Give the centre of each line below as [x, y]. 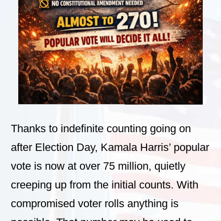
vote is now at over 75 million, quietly [98, 166]
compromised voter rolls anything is [95, 203]
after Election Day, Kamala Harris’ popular [110, 147]
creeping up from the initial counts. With [105, 184]
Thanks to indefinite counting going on [101, 128]
